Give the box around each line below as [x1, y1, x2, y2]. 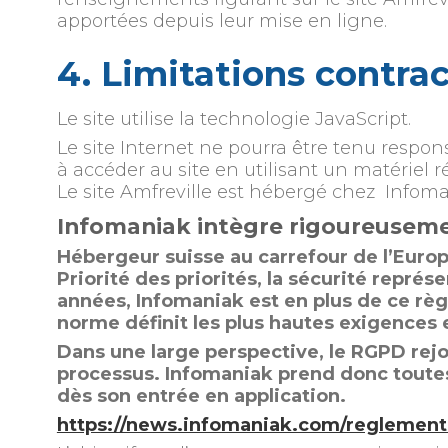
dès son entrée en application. [56, 384, 346, 407]
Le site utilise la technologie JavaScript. [56, 107, 411, 130]
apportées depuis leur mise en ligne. [56, 9, 387, 32]
